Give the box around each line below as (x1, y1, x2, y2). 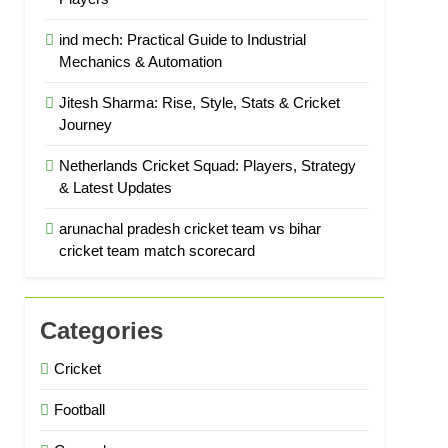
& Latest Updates (59, 179, 173, 196)
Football (54, 401, 106, 418)
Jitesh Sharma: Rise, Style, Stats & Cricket (59, 94, 341, 111)
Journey (59, 116, 113, 133)
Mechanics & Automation (59, 53, 223, 70)
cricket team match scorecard (59, 242, 256, 259)
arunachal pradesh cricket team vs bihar (59, 220, 322, 237)
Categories (40, 317, 164, 344)
